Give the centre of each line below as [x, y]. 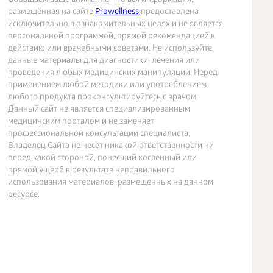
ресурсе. [24, 195]
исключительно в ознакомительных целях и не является [116, 25]
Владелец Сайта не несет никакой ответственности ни [111, 147]
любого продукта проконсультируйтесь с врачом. [103, 98]
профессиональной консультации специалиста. [99, 134]
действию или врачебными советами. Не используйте [110, 49]
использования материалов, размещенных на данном [111, 183]
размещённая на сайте [52, 12]
